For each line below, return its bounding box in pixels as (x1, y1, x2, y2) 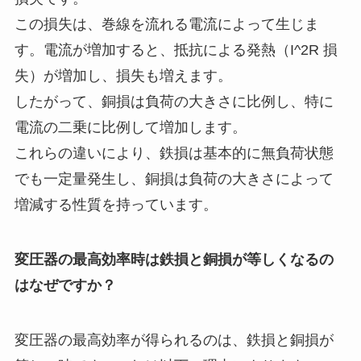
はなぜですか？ (14, 277, 116, 294)
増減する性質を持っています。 (14, 197, 218, 214)
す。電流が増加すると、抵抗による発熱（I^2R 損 (14, 42, 338, 59)
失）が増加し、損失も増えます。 (14, 68, 232, 85)
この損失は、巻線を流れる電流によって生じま (14, 16, 319, 33)
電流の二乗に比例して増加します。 (14, 119, 247, 136)
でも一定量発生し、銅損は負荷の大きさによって (14, 171, 334, 188)
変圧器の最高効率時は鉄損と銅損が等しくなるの (14, 251, 334, 268)
